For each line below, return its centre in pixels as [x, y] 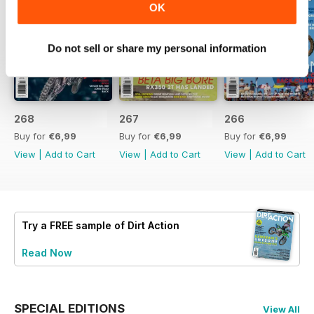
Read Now [47, 253]
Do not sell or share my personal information [157, 48]
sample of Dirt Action [126, 226]
